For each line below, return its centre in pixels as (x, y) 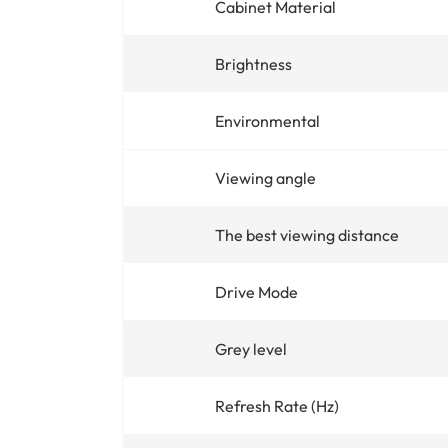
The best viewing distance (307, 234)
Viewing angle (265, 177)
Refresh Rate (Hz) (277, 405)
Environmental (267, 120)
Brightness (253, 63)
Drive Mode (256, 291)
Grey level (251, 348)
